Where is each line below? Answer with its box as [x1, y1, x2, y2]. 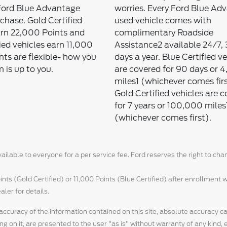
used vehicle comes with [114, 16, 211, 26]
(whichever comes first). [114, 113, 211, 123]
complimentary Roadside [114, 28, 213, 38]
